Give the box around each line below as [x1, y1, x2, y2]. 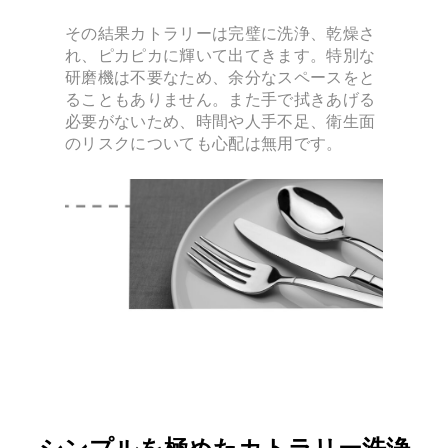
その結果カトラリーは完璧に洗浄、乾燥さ [65, 23, 376, 44]
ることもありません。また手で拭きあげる [65, 89, 376, 110]
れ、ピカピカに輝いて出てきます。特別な [65, 45, 376, 66]
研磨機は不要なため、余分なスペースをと [65, 67, 376, 88]
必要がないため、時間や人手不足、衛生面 [65, 111, 376, 132]
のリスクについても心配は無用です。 [65, 133, 343, 154]
